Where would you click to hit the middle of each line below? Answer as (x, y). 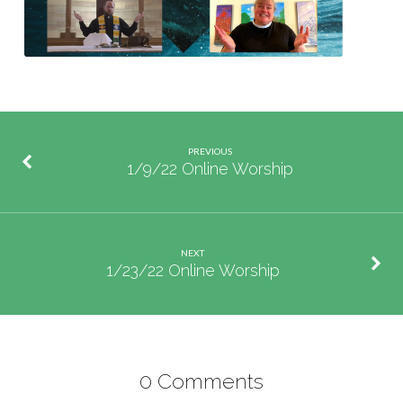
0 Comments (201, 381)
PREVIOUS (210, 151)
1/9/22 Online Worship (210, 169)
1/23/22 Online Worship (193, 271)
